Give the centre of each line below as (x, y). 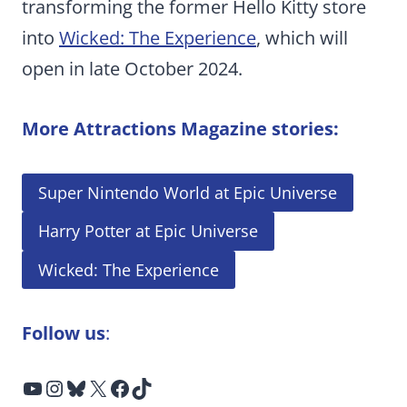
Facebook (114, 387)
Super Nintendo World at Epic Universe (188, 193)
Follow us (64, 333)
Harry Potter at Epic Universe (148, 231)
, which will (302, 37)
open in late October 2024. (132, 68)
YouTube (27, 387)
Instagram (53, 387)
